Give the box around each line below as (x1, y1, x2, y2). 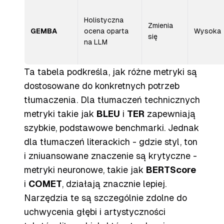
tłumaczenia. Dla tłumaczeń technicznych (24, 94, 200, 105)
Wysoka (194, 27, 221, 35)
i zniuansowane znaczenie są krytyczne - (24, 150, 197, 161)
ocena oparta (84, 27, 128, 35)
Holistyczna (84, 16, 123, 24)
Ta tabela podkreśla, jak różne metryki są (24, 66, 197, 77)
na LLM (84, 38, 107, 46)
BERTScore (146, 164, 196, 175)
